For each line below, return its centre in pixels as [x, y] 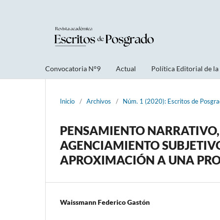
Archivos [99, 101]
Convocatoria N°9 [73, 68]
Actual [126, 68]
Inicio [67, 101]
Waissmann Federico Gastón [105, 202]
